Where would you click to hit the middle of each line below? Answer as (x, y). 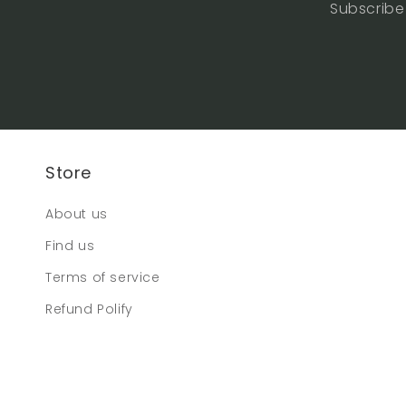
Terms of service (103, 277)
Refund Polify (89, 309)
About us (77, 214)
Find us (70, 246)
